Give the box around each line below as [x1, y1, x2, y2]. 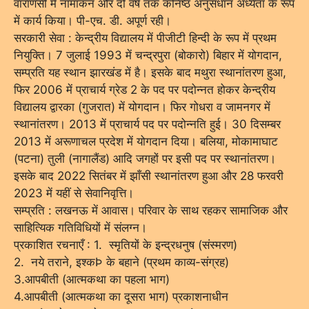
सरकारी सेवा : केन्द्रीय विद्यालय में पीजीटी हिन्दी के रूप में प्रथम [14, 30, 277, 45]
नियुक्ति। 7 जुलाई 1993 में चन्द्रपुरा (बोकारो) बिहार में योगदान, [14, 48, 282, 62]
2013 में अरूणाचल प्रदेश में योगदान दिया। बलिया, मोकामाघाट [14, 134, 278, 148]
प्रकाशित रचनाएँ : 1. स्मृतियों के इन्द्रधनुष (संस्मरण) [14, 237, 237, 252]
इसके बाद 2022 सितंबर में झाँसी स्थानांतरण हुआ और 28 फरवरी [14, 168, 283, 183]
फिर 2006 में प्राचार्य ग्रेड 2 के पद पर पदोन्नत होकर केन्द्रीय [14, 82, 275, 97]
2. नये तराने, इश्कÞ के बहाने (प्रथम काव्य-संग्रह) [14, 255, 229, 269]
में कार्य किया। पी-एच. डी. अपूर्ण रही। [14, 13, 171, 28]
